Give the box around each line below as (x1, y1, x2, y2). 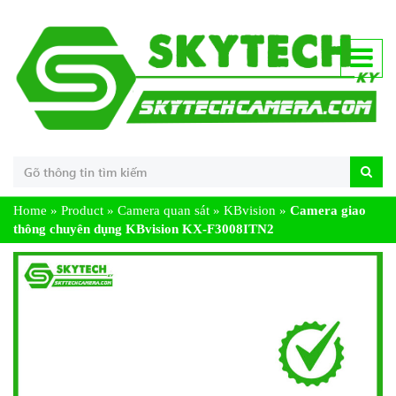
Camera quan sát (118, 202, 209, 217)
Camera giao (290, 202, 366, 217)
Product (61, 202, 103, 217)
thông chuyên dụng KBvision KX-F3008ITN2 (13, 221, 274, 236)
